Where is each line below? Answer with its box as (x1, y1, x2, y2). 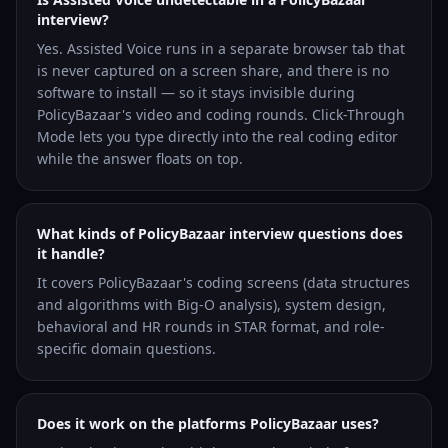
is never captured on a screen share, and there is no (37, 61, 389, 80)
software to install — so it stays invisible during (37, 83, 355, 102)
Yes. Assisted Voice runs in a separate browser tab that (37, 39, 405, 58)
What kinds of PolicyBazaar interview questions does (37, 224, 403, 243)
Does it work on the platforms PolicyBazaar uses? (37, 414, 379, 433)
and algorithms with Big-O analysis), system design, (37, 295, 386, 314)
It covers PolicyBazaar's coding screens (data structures (37, 273, 410, 292)
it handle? (37, 244, 105, 263)
